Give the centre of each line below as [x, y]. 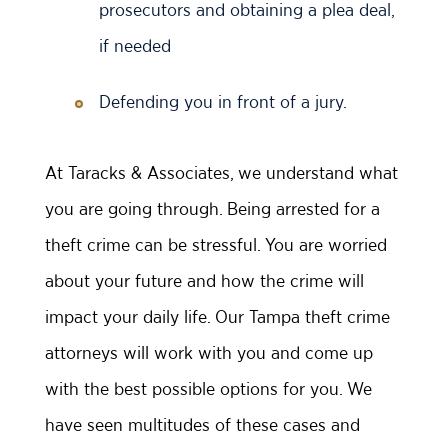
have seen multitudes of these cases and [202, 425]
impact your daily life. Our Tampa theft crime [217, 317]
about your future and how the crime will [204, 281]
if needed [135, 46]
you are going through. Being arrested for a [212, 209]
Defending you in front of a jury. [223, 102]
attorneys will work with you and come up [209, 353]
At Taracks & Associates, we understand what [221, 173]
